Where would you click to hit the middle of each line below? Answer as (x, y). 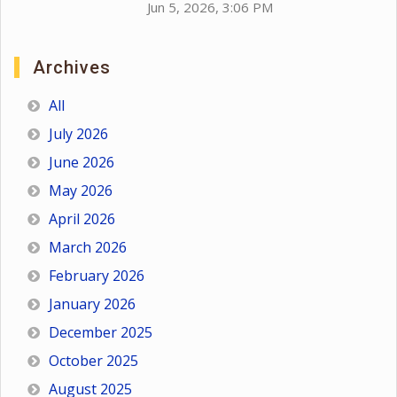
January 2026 (92, 304)
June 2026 (82, 163)
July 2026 (78, 134)
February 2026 (97, 276)
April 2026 (82, 219)
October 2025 (93, 361)
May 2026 (81, 191)
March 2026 (88, 248)
